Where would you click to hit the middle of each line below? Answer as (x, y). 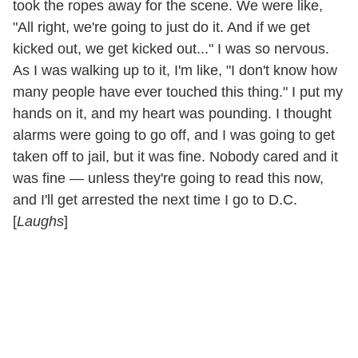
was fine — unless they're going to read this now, (168, 178)
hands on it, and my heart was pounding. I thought (172, 113)
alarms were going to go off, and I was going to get (174, 135)
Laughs (40, 221)
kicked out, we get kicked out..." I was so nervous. (171, 48)
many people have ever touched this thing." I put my (178, 91)
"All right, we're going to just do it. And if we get (161, 27)
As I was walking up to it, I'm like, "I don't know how (175, 70)
